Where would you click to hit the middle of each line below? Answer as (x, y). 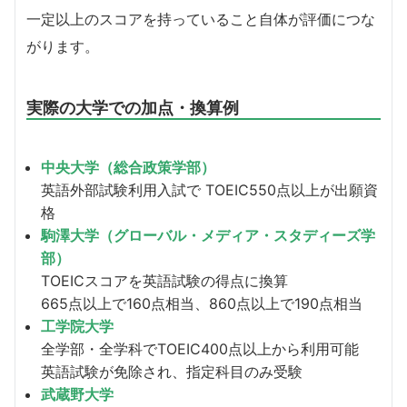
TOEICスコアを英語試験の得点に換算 (164, 281)
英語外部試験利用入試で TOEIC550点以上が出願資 (209, 190)
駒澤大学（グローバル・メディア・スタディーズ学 (208, 236)
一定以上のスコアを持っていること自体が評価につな (201, 20)
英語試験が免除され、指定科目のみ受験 (172, 372)
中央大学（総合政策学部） (128, 168)
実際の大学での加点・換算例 (133, 108)
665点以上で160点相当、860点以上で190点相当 (202, 304)
